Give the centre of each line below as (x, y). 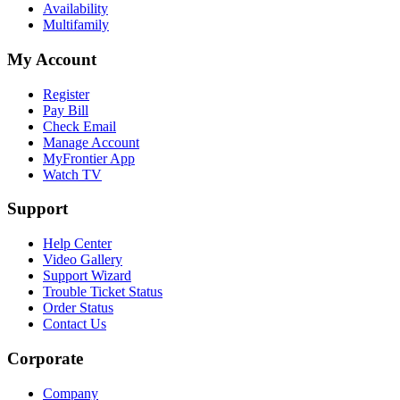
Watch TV (72, 174)
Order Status (78, 308)
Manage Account (91, 142)
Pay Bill (66, 110)
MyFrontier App (89, 158)
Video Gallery (83, 260)
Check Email (79, 126)
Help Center (77, 244)
